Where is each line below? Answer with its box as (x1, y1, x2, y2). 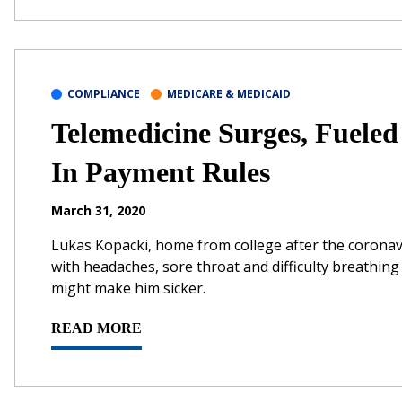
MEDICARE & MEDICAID (167, 85, 291, 101)
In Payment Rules (51, 155, 270, 188)
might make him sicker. (51, 277, 205, 298)
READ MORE (51, 319, 142, 336)
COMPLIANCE (67, 85, 140, 101)
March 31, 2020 (51, 201, 145, 219)
